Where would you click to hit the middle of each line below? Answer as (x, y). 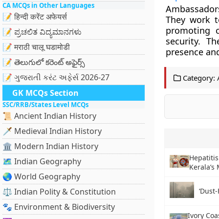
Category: (198, 78)
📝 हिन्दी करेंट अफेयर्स (35, 17)
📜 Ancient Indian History (49, 116)
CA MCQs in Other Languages (48, 5)
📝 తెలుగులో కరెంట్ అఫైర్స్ (44, 62)
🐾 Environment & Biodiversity (59, 207)
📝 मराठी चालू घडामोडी (36, 47)
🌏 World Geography (41, 176)
